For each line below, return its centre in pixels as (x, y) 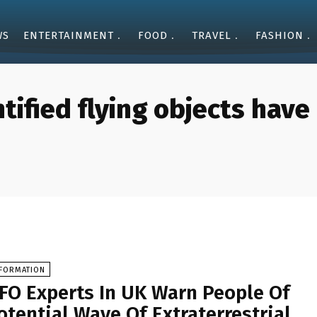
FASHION (279, 35)
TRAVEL (212, 35)
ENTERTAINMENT (69, 35)
